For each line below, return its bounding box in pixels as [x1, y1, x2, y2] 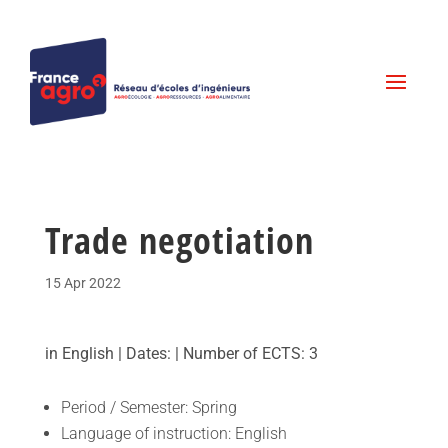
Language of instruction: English [60, 424, 287, 444]
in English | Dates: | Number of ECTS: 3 [44, 344, 318, 364]
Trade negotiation [44, 216, 314, 266]
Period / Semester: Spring [60, 398, 237, 418]
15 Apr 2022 [44, 275, 121, 292]
